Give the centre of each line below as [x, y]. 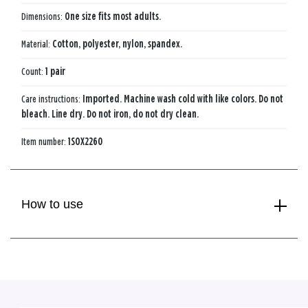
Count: [33, 71]
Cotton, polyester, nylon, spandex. [117, 44]
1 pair [55, 71]
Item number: [45, 142]
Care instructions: [52, 99]
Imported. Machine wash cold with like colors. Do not [183, 99]
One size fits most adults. [113, 16]
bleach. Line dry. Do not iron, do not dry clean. [110, 114]
